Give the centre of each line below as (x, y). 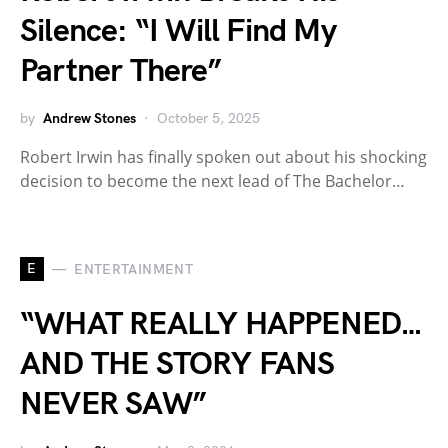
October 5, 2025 (208, 119)
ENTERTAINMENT (133, 269)
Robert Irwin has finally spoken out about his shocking (223, 157)
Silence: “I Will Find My (178, 32)
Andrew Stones (89, 119)
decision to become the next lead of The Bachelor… (212, 181)
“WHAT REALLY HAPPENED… (221, 325)
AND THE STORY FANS (177, 365)
